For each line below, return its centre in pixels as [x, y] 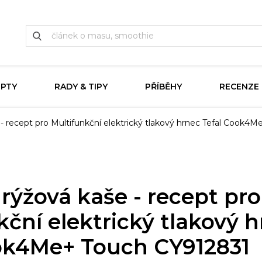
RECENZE [239, 87]
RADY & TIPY [81, 87]
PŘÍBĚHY [163, 87]
